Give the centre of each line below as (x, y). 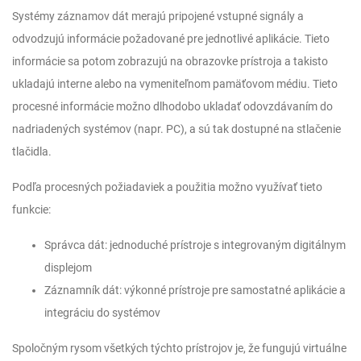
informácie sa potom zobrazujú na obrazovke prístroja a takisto (170, 61)
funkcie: (31, 210)
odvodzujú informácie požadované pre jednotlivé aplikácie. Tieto (171, 39)
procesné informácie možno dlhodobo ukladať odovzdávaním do (172, 106)
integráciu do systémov (102, 313)
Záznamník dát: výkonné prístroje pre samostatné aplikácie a (195, 290)
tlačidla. (32, 151)
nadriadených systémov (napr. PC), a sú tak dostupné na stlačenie (176, 129)
